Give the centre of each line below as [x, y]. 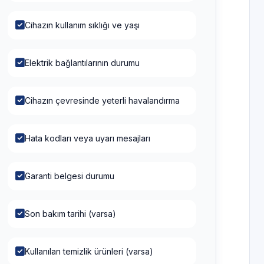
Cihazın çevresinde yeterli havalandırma [102, 98]
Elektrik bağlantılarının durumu [82, 60]
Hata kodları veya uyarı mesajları [88, 136]
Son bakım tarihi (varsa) [70, 211]
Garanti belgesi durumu [70, 173]
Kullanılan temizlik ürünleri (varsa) [89, 249]
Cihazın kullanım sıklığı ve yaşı [82, 22]
